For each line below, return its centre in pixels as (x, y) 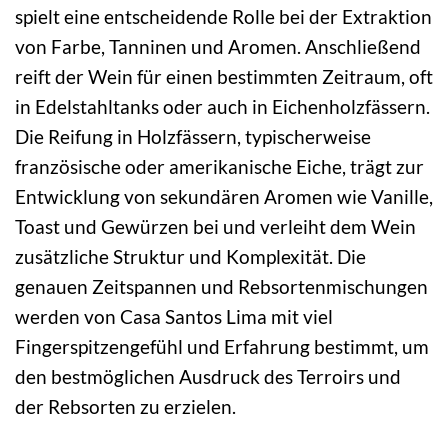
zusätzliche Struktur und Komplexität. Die (190, 256)
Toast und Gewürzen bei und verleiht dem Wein (215, 226)
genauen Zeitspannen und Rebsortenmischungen (221, 286)
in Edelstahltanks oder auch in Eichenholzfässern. (222, 106)
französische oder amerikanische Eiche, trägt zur (219, 166)
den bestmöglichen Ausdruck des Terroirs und (208, 376)
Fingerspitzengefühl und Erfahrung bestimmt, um (222, 346)
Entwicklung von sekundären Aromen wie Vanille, (224, 196)
